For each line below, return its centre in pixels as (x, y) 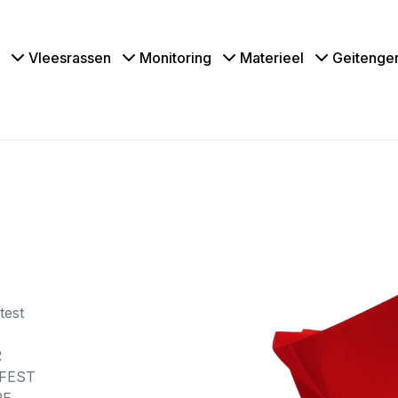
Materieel (272, 57)
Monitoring (175, 57)
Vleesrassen (70, 57)
